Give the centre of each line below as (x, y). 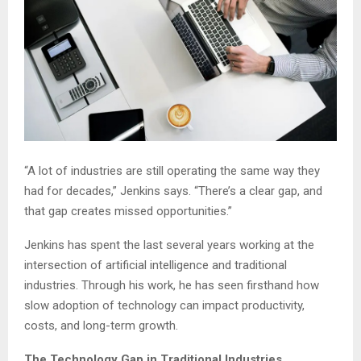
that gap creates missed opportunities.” (128, 211)
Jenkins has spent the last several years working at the (169, 245)
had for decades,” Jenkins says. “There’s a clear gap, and (173, 191)
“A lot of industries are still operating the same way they (172, 170)
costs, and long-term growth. (101, 325)
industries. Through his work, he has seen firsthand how (172, 285)
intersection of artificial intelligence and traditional (156, 265)
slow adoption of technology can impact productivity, (164, 305)
